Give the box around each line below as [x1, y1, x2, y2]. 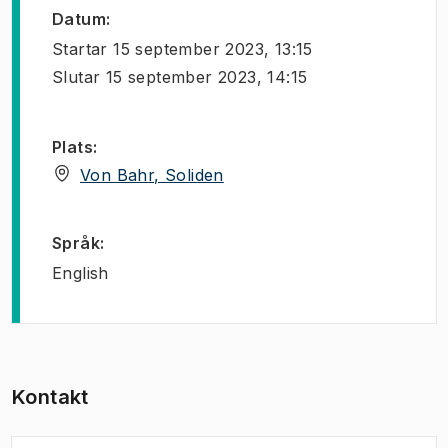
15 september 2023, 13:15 [113, 39, 313, 59]
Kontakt [12, 385, 89, 409]
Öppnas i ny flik [229, 164, 354, 184]
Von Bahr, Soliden [80, 165, 224, 185]
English [52, 263, 109, 283]
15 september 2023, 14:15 [105, 67, 308, 87]
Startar [52, 39, 108, 59]
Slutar [52, 67, 101, 87]
